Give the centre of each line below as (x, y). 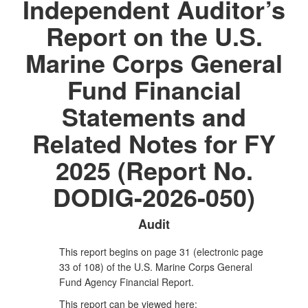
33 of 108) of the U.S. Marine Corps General (156, 267)
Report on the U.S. (154, 36)
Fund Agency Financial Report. (126, 282)
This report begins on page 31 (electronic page (161, 252)
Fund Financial (154, 89)
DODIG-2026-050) (154, 197)
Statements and (154, 116)
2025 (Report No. (154, 170)
